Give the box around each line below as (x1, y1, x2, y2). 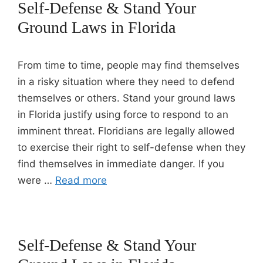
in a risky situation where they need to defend (18, 76, 235, 87)
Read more (55, 174, 107, 186)
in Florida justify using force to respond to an (18, 109, 228, 120)
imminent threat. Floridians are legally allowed (18, 125, 235, 137)
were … (18, 174, 55, 186)
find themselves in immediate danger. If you (18, 158, 224, 170)
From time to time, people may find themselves (18, 59, 240, 71)
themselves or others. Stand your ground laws (18, 92, 235, 104)
